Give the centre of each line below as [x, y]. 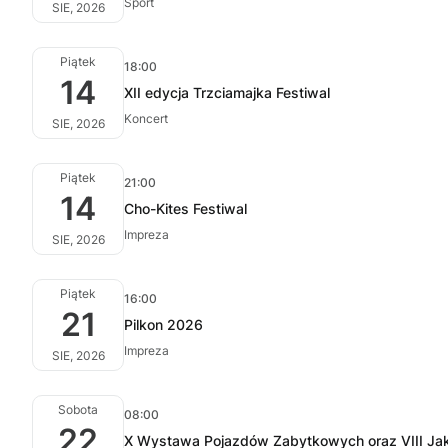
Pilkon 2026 [163, 324]
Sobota [78, 409]
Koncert [146, 118]
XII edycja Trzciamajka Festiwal [227, 92]
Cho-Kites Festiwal [185, 208]
